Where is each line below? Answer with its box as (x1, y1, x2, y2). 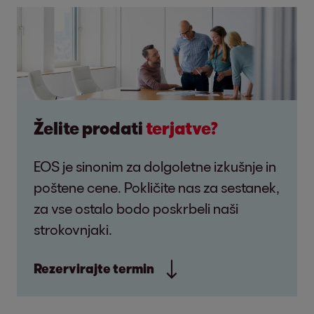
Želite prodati (34, 118, 146, 139)
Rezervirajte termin (34, 261, 154, 277)
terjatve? (146, 118, 218, 139)
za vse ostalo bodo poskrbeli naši (34, 200, 238, 217)
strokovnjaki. (34, 221, 112, 238)
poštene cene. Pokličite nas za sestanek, (34, 179, 280, 196)
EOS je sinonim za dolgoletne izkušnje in (34, 158, 276, 175)
